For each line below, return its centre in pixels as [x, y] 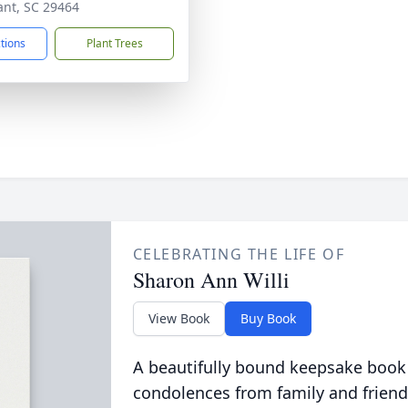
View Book [178, 318]
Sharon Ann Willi [211, 280]
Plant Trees [114, 43]
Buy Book [268, 318]
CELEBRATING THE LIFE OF [239, 254]
